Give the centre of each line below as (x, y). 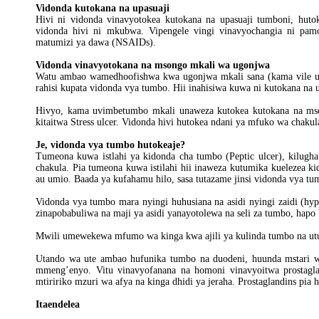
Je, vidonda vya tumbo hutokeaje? (110, 145)
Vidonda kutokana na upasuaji (103, 8)
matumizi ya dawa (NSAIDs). (96, 42)
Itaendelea (58, 304)
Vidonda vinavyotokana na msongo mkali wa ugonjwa (153, 65)
